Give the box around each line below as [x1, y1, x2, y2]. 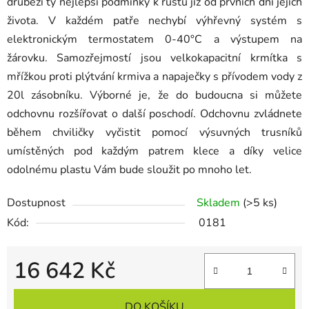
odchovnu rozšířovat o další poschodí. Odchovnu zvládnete [7, 106, 302, 122]
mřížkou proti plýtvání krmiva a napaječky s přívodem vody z [7, 69, 302, 85]
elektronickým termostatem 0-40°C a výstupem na [7, 32, 302, 48]
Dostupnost [7, 195, 66, 211]
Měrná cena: [13, 285, 73, 301]
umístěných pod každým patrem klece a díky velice [7, 143, 302, 159]
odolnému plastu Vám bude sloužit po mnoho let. [7, 162, 252, 178]
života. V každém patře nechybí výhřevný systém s [7, 13, 302, 29]
